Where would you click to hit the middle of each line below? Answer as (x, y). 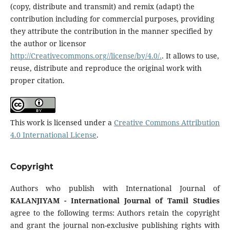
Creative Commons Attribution (167, 123)
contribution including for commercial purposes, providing (112, 19)
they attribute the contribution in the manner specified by (111, 31)
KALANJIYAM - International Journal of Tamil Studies (115, 201)
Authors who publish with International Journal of (115, 188)
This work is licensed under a (62, 123)
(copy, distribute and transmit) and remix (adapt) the (102, 7)
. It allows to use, (190, 56)
